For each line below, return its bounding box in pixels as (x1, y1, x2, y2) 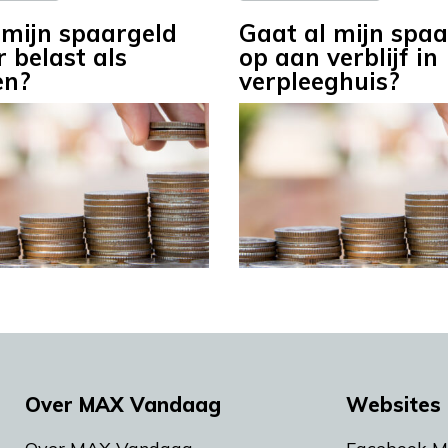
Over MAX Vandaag (25, 391, 221, 417)
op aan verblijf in (239, 42, 438, 73)
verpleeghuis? (239, 66, 400, 97)
